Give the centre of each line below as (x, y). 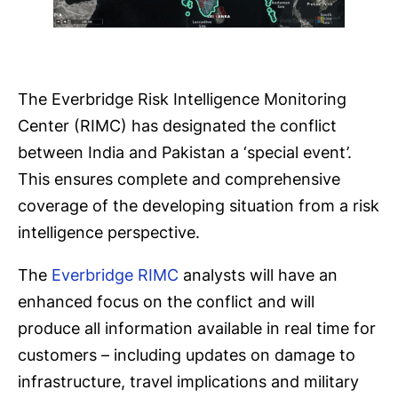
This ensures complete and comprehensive (179, 179)
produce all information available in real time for (197, 329)
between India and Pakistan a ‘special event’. (185, 153)
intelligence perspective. (109, 233)
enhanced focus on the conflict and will (166, 302)
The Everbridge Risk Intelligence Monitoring (182, 99)
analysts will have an (258, 275)
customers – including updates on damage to (187, 355)
